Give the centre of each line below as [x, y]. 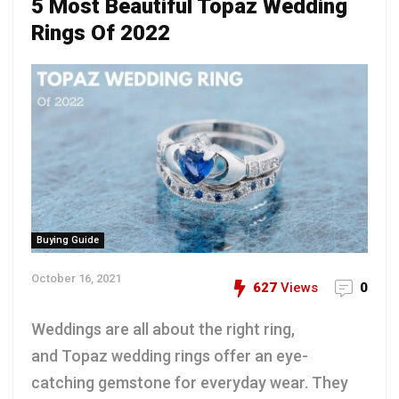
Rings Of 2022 [101, 33]
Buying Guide [68, 240]
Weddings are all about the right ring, [163, 330]
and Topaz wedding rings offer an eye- [170, 356]
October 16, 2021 [76, 279]
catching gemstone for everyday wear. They [190, 383]
